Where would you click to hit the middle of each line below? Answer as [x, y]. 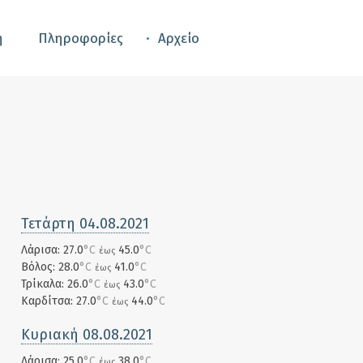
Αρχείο [179, 38]
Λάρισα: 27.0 [52, 250]
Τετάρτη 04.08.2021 [85, 224]
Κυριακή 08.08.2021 [87, 335]
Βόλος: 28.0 [50, 267]
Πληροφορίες [81, 38]
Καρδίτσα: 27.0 [59, 301]
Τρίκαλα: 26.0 [55, 284]
